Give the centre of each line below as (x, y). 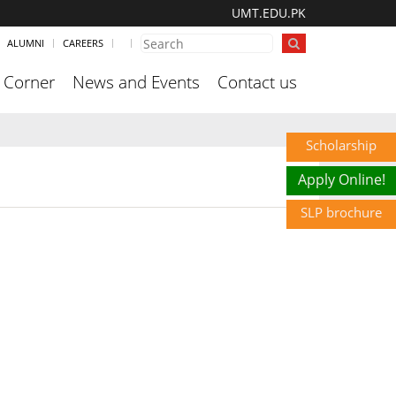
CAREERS (83, 43)
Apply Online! (341, 179)
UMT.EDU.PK (269, 13)
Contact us (257, 82)
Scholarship (341, 145)
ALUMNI (26, 43)
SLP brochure (341, 212)
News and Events (136, 82)
